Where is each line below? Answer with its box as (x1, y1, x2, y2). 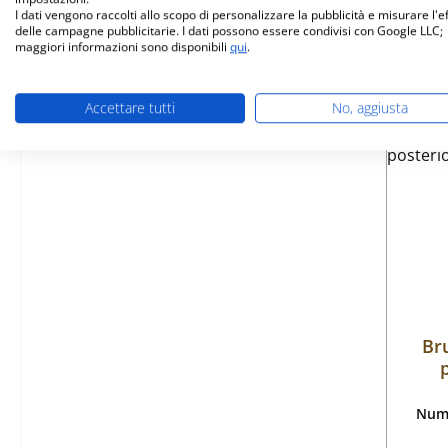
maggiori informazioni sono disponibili (15, 37, 230, 55)
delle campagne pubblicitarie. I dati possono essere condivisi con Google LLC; (15, 21, 443, 39)
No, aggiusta (332, 97, 408, 117)
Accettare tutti (85, 97, 175, 117)
